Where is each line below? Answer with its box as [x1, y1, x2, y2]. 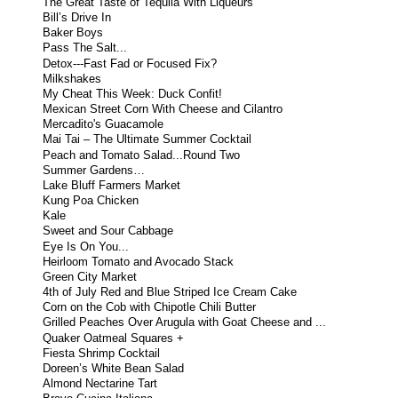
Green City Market [43, 270, 138, 283]
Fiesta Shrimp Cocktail [43, 346, 161, 360]
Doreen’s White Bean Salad [43, 362, 185, 375]
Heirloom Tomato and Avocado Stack [43, 255, 235, 268]
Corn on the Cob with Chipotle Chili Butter [43, 301, 257, 314]
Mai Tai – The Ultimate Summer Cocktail [43, 133, 252, 147]
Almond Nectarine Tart [43, 378, 158, 391]
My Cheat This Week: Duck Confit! [43, 87, 223, 100]
